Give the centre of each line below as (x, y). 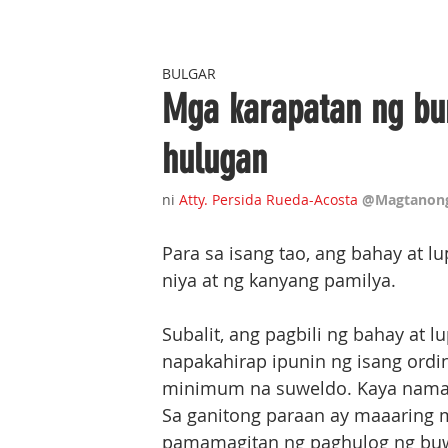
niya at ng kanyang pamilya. (281, 280)
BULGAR (189, 73)
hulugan (214, 159)
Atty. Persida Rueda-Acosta (268, 199)
